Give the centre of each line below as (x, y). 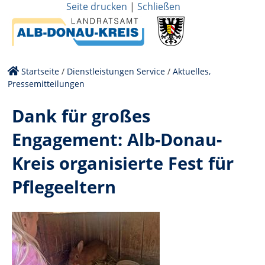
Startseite (41, 71)
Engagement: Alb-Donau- (117, 139)
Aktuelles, (192, 71)
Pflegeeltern (64, 186)
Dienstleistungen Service (116, 71)
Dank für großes (81, 115)
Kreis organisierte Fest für (123, 163)
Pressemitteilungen (46, 83)
